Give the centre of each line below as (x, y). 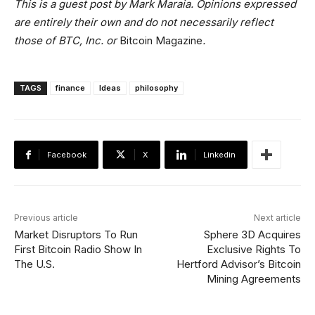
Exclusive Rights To (253, 249)
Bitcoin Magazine (161, 40)
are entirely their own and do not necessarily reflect (144, 22)
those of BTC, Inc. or (67, 40)
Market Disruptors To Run (76, 234)
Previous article (46, 218)
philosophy (156, 88)
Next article (277, 218)
